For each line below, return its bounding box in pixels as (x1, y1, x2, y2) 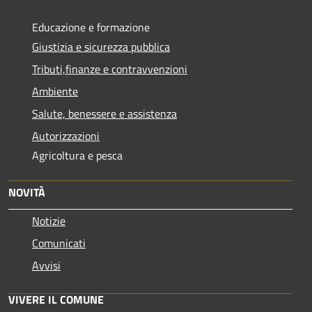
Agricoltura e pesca (32, 146, 123, 164)
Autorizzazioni (32, 127, 100, 144)
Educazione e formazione (32, 18, 150, 36)
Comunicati (32, 234, 86, 251)
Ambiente (32, 82, 78, 100)
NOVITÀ (8, 183, 45, 201)
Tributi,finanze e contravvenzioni (32, 60, 187, 77)
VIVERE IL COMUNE (8, 290, 104, 308)
